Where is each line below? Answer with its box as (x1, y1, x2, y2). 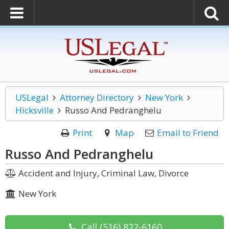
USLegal (15, 91, 49, 103)
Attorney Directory (59, 91, 134, 103)
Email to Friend (157, 127, 219, 139)
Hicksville (15, 104, 54, 116)
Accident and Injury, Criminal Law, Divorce (16, 167, 189, 179)
